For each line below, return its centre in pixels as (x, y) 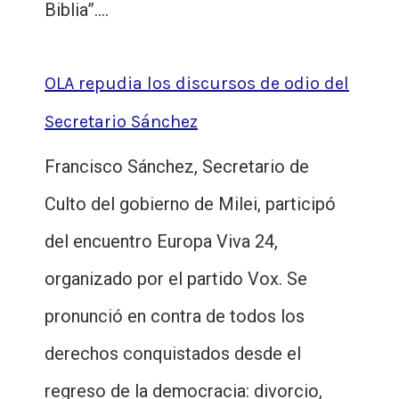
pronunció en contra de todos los (175, 317)
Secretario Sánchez (121, 122)
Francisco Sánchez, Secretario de (177, 167)
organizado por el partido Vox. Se (176, 279)
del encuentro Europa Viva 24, (161, 242)
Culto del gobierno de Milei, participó (190, 204)
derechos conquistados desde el (173, 354)
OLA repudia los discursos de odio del (197, 84)
